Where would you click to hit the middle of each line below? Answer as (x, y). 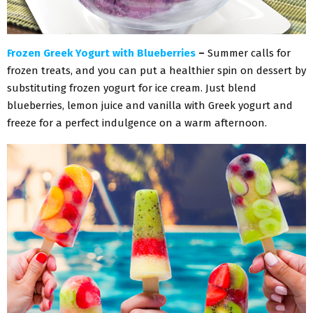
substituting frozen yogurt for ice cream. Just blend (132, 88)
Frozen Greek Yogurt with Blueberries (101, 53)
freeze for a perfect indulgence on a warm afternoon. (137, 123)
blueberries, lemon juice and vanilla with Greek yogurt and (150, 105)
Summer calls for (249, 53)
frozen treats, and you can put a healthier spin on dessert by (156, 70)
